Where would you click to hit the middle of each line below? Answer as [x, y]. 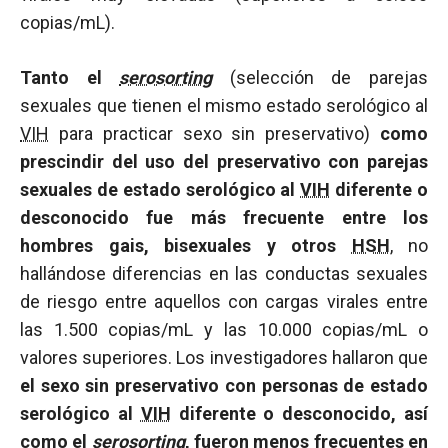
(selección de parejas [320, 77]
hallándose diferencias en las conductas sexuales [224, 273]
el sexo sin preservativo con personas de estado [224, 385]
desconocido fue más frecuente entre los [224, 217]
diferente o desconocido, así [299, 413]
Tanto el [70, 77]
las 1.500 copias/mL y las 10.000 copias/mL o [224, 329]
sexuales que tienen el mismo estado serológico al [224, 105]
